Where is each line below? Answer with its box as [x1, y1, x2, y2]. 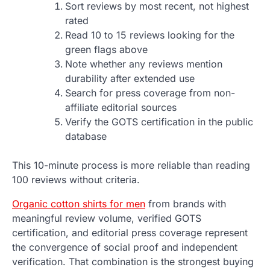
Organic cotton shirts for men [12, 197, 145, 210]
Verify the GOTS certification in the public [65, 115, 253, 128]
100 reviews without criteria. [12, 173, 140, 186]
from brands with [145, 197, 226, 210]
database [65, 130, 107, 142]
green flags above [65, 43, 148, 55]
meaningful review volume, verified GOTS [12, 212, 201, 224]
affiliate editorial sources [65, 101, 177, 113]
